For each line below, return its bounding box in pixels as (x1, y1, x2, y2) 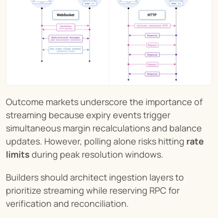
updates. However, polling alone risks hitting (6, 135, 186, 147)
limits (6, 148, 30, 161)
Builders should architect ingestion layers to (6, 171, 184, 183)
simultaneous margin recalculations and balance (6, 122, 202, 134)
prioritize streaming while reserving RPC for (6, 184, 180, 197)
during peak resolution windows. (30, 148, 163, 161)
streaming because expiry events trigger (6, 109, 170, 121)
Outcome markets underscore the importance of (6, 96, 202, 108)
